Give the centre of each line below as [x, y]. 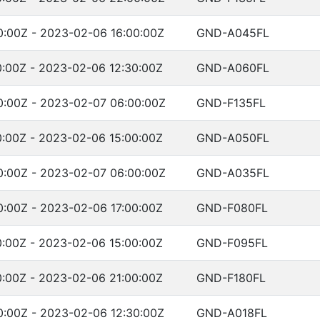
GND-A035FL [233, 173]
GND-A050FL [233, 138]
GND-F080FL [232, 208]
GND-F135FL [231, 103]
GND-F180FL [231, 278]
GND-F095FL [232, 243]
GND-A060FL [233, 68]
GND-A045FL [233, 33]
